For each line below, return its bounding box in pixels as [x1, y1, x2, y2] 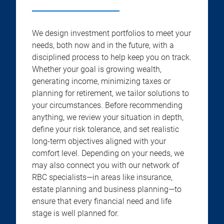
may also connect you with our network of [32, 160, 179, 170]
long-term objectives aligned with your [32, 136, 166, 146]
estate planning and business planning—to [32, 184, 181, 194]
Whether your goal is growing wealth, [32, 64, 161, 74]
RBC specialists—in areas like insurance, [32, 172, 172, 182]
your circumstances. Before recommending [32, 100, 182, 110]
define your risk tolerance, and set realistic [32, 124, 179, 134]
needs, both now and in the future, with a [32, 40, 174, 50]
